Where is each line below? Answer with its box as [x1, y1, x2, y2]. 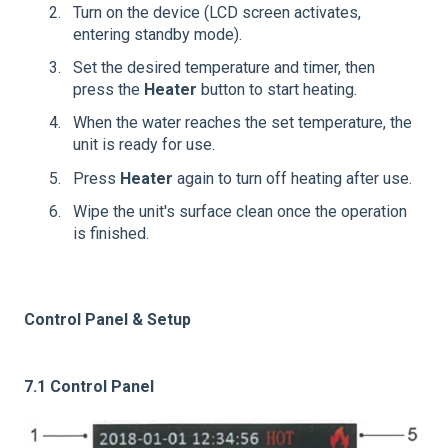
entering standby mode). [73, 25, 242, 44]
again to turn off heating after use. [173, 168, 412, 188]
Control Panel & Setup [24, 310, 191, 330]
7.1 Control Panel [24, 376, 154, 396]
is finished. [73, 223, 149, 243]
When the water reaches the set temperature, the [73, 113, 412, 133]
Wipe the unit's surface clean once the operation [73, 201, 407, 221]
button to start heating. [197, 80, 357, 100]
